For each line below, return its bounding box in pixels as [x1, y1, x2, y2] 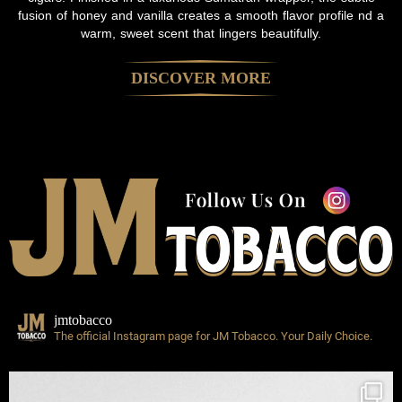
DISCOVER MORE [131, 69, 271, 88]
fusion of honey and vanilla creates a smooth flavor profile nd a [18, 8, 384, 23]
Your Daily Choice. [281, 328, 372, 343]
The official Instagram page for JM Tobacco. [54, 328, 281, 343]
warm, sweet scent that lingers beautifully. [81, 26, 321, 41]
